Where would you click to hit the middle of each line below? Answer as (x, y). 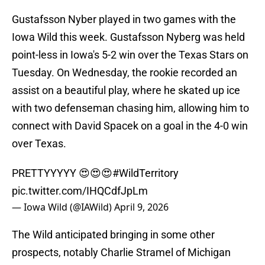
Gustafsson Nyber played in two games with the (124, 20)
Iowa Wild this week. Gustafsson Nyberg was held (128, 37)
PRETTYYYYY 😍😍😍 (62, 173)
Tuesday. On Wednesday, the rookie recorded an (125, 73)
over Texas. (39, 144)
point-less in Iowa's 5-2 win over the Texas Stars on (130, 55)
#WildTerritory (146, 173)
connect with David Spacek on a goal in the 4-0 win (130, 126)
